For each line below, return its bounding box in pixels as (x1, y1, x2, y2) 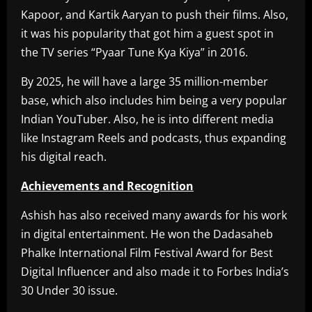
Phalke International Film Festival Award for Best (21, 245, 273, 261)
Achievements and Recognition (21, 178, 194, 194)
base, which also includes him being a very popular (21, 93, 287, 109)
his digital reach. (21, 149, 107, 165)
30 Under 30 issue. (21, 283, 118, 299)
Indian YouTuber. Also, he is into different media (21, 111, 274, 127)
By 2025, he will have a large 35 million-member (21, 74, 268, 90)
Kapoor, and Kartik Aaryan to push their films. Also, (21, 7, 288, 23)
